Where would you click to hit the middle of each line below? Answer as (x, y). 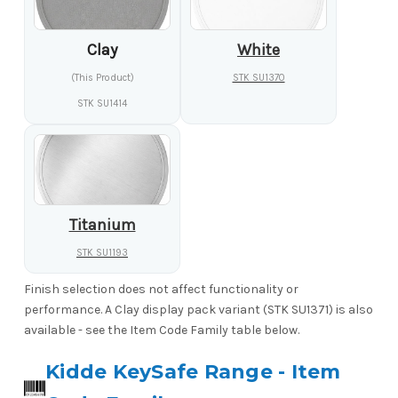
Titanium (102, 225)
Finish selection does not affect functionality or (161, 290)
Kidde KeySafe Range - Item (193, 372)
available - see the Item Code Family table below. (162, 330)
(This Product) (102, 78)
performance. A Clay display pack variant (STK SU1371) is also (199, 310)
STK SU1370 (259, 78)
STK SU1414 (102, 104)
